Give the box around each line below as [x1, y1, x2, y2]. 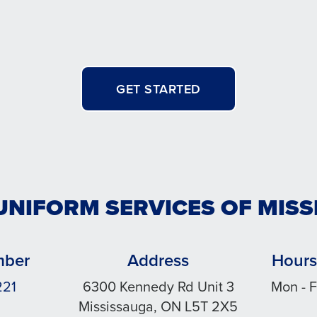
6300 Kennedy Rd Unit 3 [82, 276, 234, 296]
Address [127, 248, 190, 272]
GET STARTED [116, 80, 201, 98]
